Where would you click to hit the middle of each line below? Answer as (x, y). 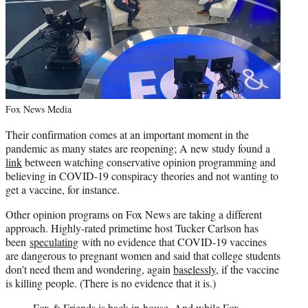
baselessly (195, 269)
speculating (54, 241)
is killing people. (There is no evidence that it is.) (111, 283)
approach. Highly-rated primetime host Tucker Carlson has (132, 228)
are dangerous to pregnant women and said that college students (143, 255)
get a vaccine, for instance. (63, 189)
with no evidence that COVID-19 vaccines (173, 241)
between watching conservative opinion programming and (149, 162)
